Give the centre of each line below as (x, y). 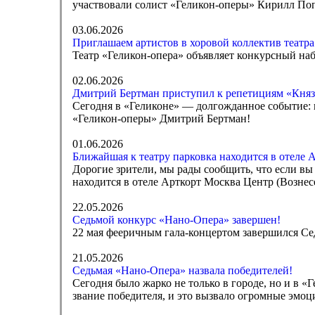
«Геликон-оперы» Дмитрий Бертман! (161, 118)
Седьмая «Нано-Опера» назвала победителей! (182, 270)
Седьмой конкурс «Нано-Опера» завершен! (176, 220)
